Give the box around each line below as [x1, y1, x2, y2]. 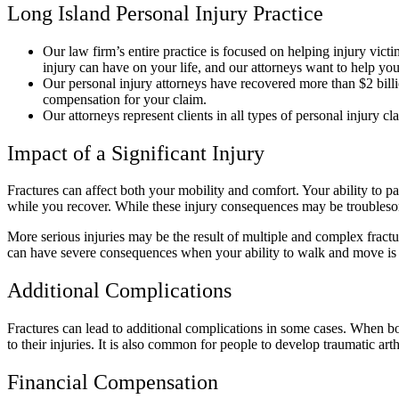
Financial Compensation [7, 370, 218, 395]
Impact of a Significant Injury [7, 141, 270, 165]
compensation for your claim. [43, 91, 210, 107]
